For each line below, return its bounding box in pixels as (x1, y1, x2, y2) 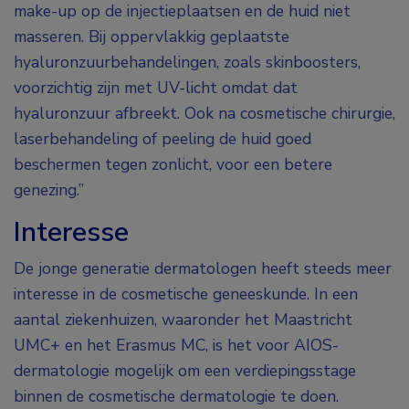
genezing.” (14, 179, 84, 202)
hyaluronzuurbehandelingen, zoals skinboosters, (14, 51, 361, 74)
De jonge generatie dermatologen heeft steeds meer (14, 257, 392, 280)
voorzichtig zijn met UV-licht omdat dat (14, 77, 298, 100)
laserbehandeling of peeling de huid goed (14, 128, 311, 151)
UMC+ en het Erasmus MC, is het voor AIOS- (14, 334, 339, 357)
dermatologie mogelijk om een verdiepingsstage (14, 360, 356, 383)
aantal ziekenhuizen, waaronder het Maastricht (14, 309, 352, 331)
